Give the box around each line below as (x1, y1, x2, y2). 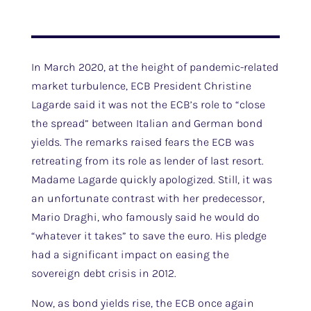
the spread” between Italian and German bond (31, 117, 262, 130)
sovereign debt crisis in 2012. (31, 267, 176, 280)
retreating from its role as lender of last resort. (31, 154, 264, 167)
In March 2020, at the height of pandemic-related (31, 60, 278, 74)
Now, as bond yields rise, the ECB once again (31, 296, 254, 310)
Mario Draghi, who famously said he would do (31, 210, 260, 224)
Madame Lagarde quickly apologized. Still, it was (31, 173, 272, 186)
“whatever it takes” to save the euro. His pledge (31, 229, 267, 242)
